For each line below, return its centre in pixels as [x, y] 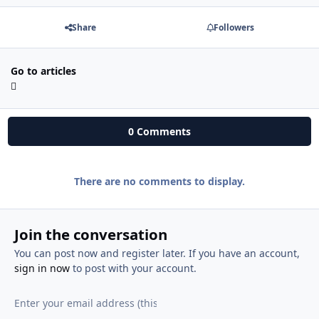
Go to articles [43, 71]
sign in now [42, 268]
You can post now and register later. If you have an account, [157, 253]
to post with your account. [133, 268]
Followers [234, 27]
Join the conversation [90, 234]
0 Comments [159, 132]
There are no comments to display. [159, 182]
